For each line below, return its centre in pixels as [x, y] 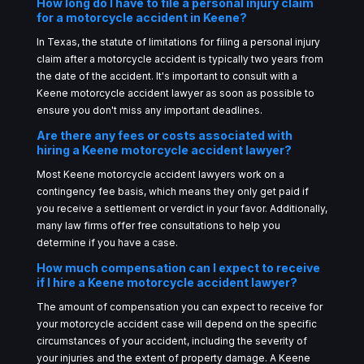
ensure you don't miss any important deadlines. [149, 110]
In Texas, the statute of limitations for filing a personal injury [178, 41]
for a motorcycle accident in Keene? [141, 17]
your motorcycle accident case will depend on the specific [176, 323]
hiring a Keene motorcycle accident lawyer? [164, 149]
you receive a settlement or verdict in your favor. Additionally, [182, 208]
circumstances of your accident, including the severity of [171, 340]
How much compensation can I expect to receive [178, 267]
